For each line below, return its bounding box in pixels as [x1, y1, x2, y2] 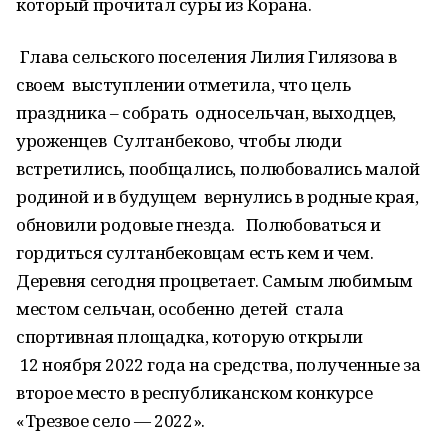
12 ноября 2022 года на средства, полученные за [16, 353, 421, 376]
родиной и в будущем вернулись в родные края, [16, 185, 419, 208]
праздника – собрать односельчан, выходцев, [16, 101, 396, 124]
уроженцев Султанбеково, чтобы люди [16, 129, 342, 152]
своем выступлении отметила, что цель [16, 73, 351, 96]
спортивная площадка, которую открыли [16, 325, 363, 348]
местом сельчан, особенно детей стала [16, 297, 344, 320]
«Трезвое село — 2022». [16, 409, 209, 432]
